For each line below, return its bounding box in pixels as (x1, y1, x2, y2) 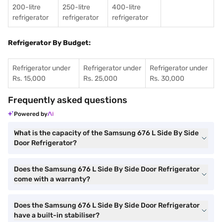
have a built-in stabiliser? (14, 211, 100, 220)
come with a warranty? (14, 175, 90, 183)
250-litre (62, 3, 90, 11)
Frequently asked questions (8, 95, 127, 106)
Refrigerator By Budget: (8, 39, 91, 47)
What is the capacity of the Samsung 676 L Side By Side (14, 129, 199, 137)
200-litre (12, 3, 41, 11)
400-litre (112, 3, 141, 11)
